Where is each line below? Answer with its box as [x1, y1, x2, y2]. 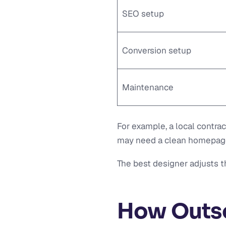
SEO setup [122, 8, 164, 19]
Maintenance [122, 82, 174, 93]
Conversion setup [122, 45, 191, 56]
